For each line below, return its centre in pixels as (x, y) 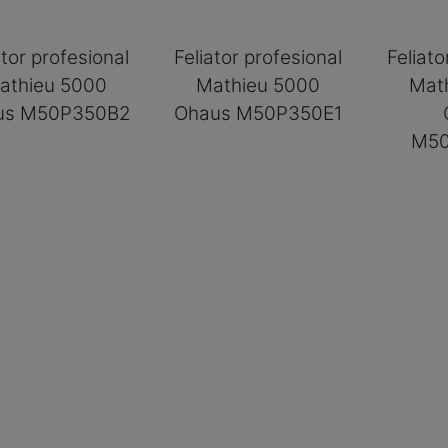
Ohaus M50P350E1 (258, 113)
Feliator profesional (258, 57)
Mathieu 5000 (258, 85)
